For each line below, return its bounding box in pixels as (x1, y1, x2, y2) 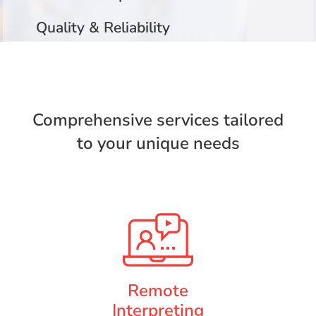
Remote (128, 279, 188, 302)
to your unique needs (76, 131, 240, 154)
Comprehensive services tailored (32, 108, 284, 131)
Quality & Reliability (36, 17, 171, 37)
